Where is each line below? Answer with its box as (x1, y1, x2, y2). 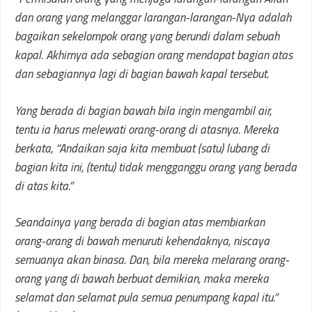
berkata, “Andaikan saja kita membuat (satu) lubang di (15, 139, 270, 157)
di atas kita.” (15, 176, 73, 195)
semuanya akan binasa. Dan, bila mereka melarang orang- (15, 251, 289, 269)
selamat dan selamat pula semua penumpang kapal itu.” (15, 288, 278, 306)
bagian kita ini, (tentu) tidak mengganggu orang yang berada (15, 157, 297, 176)
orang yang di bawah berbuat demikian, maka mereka (15, 270, 269, 288)
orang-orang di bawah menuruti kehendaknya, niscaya (15, 232, 270, 250)
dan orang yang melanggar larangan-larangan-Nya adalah (15, 8, 291, 26)
